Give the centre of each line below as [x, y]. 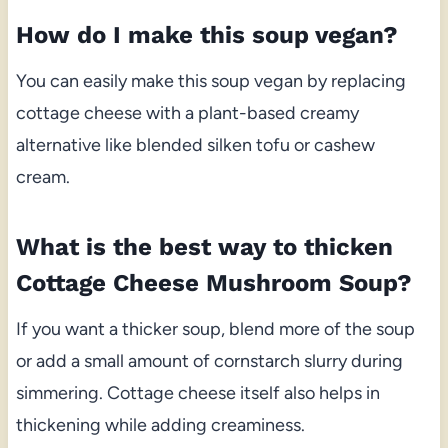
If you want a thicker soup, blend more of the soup [215, 328]
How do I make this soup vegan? [206, 34]
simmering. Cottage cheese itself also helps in [197, 392]
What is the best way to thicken [204, 246]
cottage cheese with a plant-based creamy [187, 112]
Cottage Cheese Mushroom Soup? [213, 282]
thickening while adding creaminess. [160, 424]
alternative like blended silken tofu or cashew [195, 144]
